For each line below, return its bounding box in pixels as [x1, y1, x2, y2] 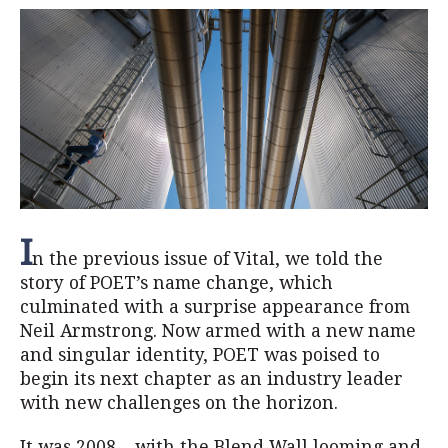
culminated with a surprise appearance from [20, 297, 410, 317]
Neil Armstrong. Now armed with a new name [20, 321, 416, 341]
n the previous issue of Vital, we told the [32, 249, 383, 269]
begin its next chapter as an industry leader [20, 369, 403, 389]
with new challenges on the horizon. [20, 393, 338, 413]
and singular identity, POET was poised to [20, 345, 380, 365]
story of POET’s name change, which [20, 273, 333, 293]
